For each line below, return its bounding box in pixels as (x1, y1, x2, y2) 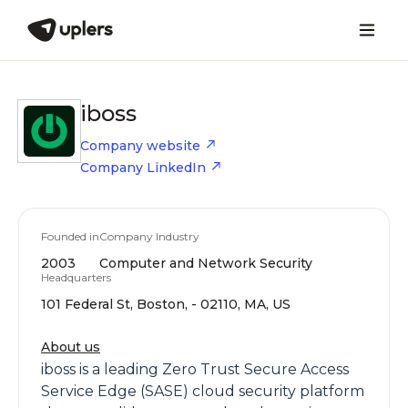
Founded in (41, 229, 99, 243)
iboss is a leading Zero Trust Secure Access (41, 361, 349, 378)
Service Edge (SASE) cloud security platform (41, 382, 364, 400)
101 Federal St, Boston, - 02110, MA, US (41, 296, 291, 312)
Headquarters (41, 270, 111, 284)
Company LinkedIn (80, 159, 206, 176)
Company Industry (99, 229, 199, 243)
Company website (80, 138, 200, 154)
